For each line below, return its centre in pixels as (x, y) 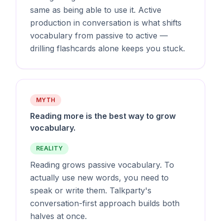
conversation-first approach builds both (105, 203)
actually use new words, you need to (99, 177)
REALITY (50, 148)
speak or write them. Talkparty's (91, 190)
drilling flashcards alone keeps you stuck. (108, 48)
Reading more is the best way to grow (103, 116)
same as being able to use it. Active (96, 10)
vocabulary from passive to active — (99, 35)
